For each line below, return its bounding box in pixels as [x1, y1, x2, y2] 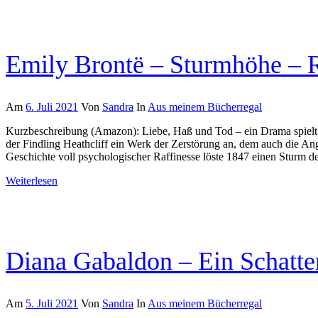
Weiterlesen [6, 175, 57, 187]
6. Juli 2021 [26, 101, 78, 114]
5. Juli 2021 [26, 297, 78, 309]
